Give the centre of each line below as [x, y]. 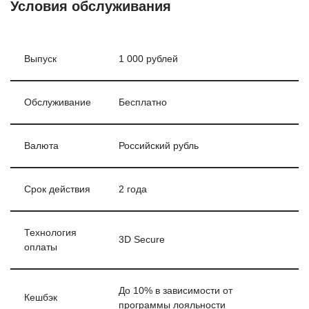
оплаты [41, 247]
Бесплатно [143, 102]
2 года [133, 189]
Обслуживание [58, 102]
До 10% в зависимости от [176, 291]
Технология [50, 233]
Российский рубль [159, 146]
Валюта [41, 146]
